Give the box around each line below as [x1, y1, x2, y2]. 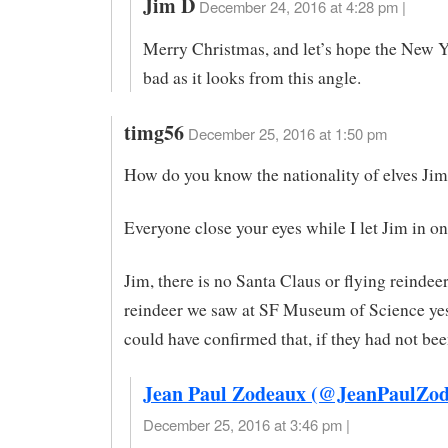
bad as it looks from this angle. [142, 65, 361, 89]
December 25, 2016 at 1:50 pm [187, 122, 387, 144]
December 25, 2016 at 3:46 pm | [142, 413, 350, 435]
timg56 [123, 117, 184, 147]
